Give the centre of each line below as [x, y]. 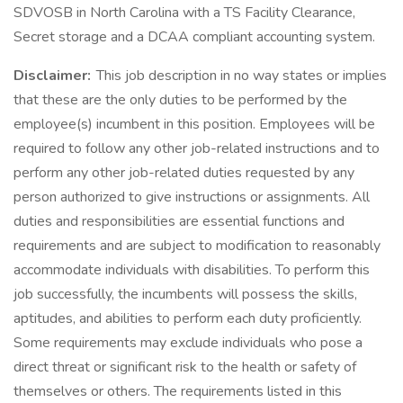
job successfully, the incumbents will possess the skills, [185, 294]
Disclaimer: [53, 76]
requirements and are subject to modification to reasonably [197, 246]
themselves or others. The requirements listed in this [178, 391]
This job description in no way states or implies [240, 76]
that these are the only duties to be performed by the [180, 100]
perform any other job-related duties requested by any [184, 173]
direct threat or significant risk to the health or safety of [185, 367]
